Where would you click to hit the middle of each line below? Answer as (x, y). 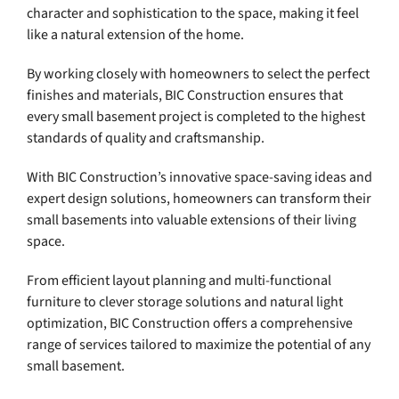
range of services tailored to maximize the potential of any (198, 345)
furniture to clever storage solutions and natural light (184, 302)
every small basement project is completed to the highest (195, 117)
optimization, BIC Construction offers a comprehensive (189, 324)
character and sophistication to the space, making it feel (192, 14)
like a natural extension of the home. (135, 35)
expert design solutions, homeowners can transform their (199, 199)
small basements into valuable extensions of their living (191, 220)
